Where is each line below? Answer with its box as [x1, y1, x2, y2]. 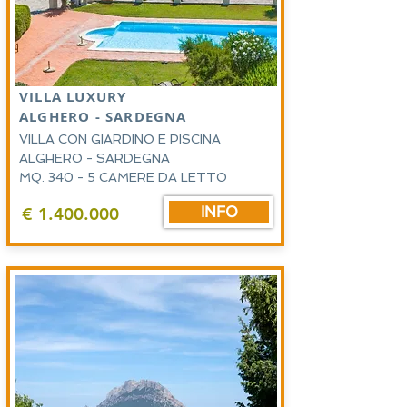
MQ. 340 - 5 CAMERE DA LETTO [19, 170, 231, 184]
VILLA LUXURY [19, 87, 136, 106]
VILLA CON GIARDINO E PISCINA [19, 132, 221, 146]
